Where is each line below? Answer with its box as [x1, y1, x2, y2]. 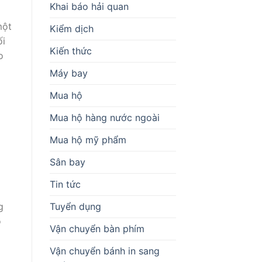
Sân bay [49, 156, 85, 168]
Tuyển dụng [49, 200, 101, 212]
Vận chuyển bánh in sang [49, 244, 160, 257]
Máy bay [49, 67, 88, 79]
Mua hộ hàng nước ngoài [49, 111, 160, 123]
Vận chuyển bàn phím [49, 222, 144, 235]
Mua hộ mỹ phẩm [49, 133, 126, 146]
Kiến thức [49, 44, 92, 57]
